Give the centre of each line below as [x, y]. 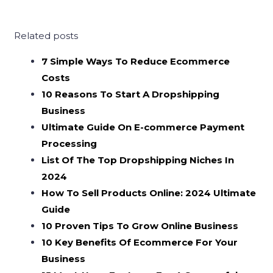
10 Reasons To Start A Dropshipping [131, 94]
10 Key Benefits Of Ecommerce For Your [140, 242]
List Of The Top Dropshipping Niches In [138, 160]
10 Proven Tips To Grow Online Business [140, 226]
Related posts [46, 36]
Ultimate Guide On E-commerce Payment [143, 127]
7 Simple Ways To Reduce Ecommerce [136, 61]
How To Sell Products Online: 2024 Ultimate [149, 193]
